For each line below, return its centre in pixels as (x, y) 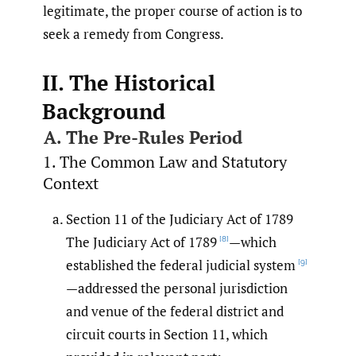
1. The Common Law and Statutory (165, 161)
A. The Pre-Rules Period (143, 137)
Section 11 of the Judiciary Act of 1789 (180, 219)
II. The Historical (128, 82)
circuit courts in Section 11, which (167, 334)
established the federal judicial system (181, 265)
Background (103, 111)
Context (71, 183)
